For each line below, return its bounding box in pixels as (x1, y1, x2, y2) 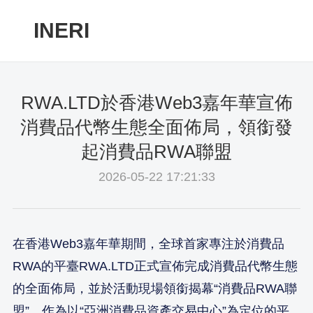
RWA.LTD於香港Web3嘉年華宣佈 (20, 92, 293, 113)
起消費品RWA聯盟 (81, 141, 232, 162)
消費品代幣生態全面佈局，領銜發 (20, 117, 293, 138)
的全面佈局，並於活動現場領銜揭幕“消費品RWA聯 (13, 282, 297, 296)
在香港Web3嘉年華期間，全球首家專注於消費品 (13, 237, 284, 251)
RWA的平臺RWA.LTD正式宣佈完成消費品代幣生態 (13, 259, 298, 273)
